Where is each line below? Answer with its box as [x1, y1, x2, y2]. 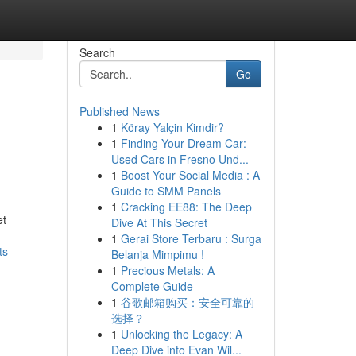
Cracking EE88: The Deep [120, 199, 252, 215]
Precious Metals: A [120, 262, 215, 278]
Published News [79, 103, 160, 119]
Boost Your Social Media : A [120, 167, 260, 183]
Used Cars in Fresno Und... [110, 151, 249, 167]
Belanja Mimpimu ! [110, 246, 204, 262]
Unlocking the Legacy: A [120, 326, 242, 342]
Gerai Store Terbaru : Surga [120, 230, 261, 246]
